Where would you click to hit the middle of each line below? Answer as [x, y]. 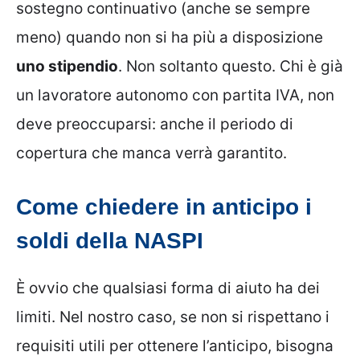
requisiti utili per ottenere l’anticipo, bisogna [175, 346]
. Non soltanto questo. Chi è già [231, 66]
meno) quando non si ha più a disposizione [170, 37]
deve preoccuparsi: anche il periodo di [155, 124]
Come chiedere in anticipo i [164, 207]
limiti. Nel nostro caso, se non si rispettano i [173, 317]
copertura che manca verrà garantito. [151, 153]
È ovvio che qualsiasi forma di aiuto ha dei [168, 288]
